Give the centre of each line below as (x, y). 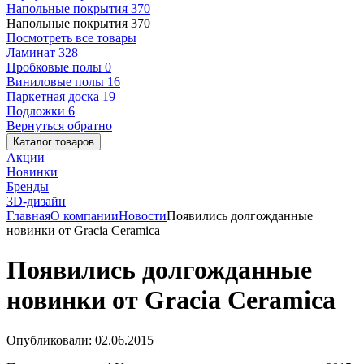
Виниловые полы (57, 82)
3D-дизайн (36, 201)
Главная (28, 216)
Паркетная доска (54, 96)
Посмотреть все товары (71, 38)
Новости (143, 216)
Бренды (28, 186)
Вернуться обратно (59, 126)
